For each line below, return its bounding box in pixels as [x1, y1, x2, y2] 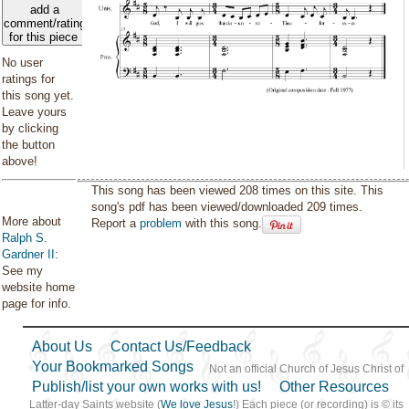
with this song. [182, 215, 263, 230]
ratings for [2, 72, 55, 86]
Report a [91, 215, 141, 230]
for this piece [8, 30, 81, 44]
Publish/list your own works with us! [32, 379, 261, 394]
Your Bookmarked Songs [32, 359, 194, 374]
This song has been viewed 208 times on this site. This [91, 183, 384, 197]
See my [2, 264, 43, 278]
